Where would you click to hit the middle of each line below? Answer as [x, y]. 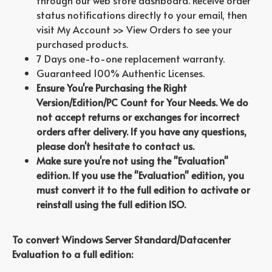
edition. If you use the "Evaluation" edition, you [140, 175]
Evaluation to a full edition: [73, 254]
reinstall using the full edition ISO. [111, 204]
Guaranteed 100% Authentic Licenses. [121, 73]
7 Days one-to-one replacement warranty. [131, 58]
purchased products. [82, 44]
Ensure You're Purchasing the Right [112, 87]
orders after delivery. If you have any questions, [141, 131]
